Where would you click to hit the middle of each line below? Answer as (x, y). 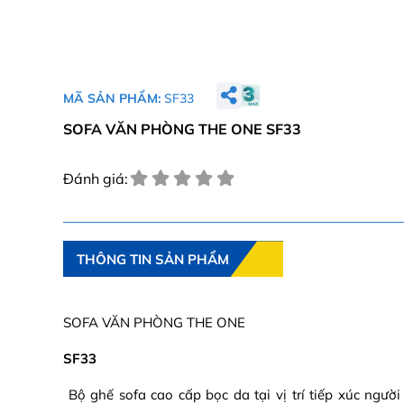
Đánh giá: (96, 179)
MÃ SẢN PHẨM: (114, 98)
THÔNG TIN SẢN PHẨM (153, 260)
